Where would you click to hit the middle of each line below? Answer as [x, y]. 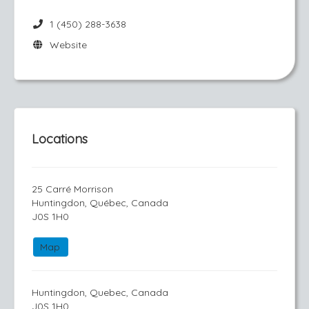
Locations [60, 139]
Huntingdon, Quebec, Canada [100, 292]
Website [65, 45]
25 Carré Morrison [72, 189]
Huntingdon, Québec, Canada [100, 203]
